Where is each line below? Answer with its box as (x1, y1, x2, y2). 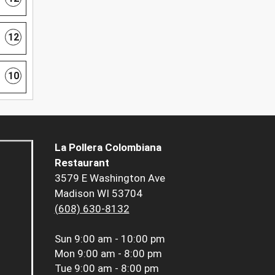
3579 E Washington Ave (54, 171, 165, 184)
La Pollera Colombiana (54, 141, 161, 153)
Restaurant (54, 156, 109, 169)
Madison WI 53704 (54, 187, 142, 199)
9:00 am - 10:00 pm (74, 232, 165, 245)
